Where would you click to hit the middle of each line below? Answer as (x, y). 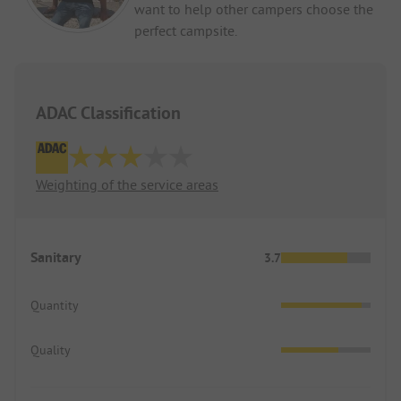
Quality (51, 350)
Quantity (55, 305)
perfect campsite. (186, 30)
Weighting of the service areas (127, 184)
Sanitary (56, 257)
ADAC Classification (108, 112)
